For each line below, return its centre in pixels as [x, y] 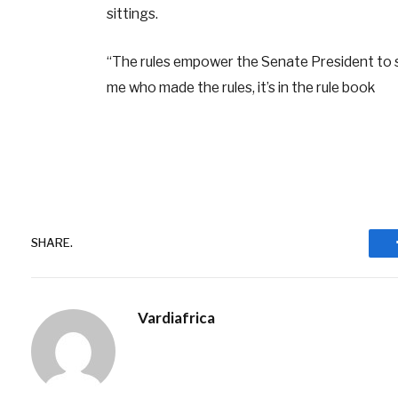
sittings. [132, 14]
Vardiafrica [176, 317]
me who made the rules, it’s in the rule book [240, 87]
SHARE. [52, 243]
